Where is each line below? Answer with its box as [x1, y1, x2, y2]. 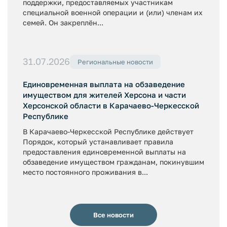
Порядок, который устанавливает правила [23, 137, 173, 146]
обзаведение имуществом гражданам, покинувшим [23, 157, 204, 166]
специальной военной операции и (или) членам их [23, 8, 203, 17]
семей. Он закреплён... [23, 18, 103, 27]
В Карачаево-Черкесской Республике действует [23, 127, 194, 136]
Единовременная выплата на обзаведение [23, 79, 185, 89]
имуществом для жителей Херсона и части [23, 90, 186, 99]
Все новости [93, 211, 134, 219]
